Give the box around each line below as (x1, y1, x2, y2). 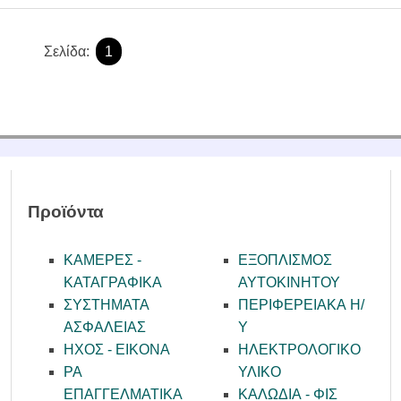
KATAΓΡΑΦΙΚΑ (64, 274, 163, 290)
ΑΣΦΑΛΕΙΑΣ (64, 319, 147, 335)
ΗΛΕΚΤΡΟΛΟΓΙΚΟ (238, 341, 362, 357)
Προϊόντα (28, 201, 105, 221)
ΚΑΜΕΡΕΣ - (64, 252, 142, 268)
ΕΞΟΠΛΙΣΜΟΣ (238, 252, 333, 268)
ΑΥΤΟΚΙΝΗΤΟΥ (238, 274, 341, 290)
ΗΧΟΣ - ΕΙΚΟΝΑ (64, 341, 171, 357)
